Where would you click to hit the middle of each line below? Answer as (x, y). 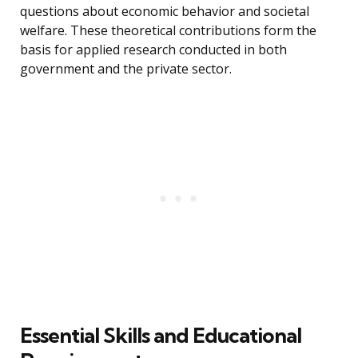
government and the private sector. (126, 69)
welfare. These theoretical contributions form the (168, 31)
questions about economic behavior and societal (165, 12)
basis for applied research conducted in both (153, 50)
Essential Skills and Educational (161, 336)
